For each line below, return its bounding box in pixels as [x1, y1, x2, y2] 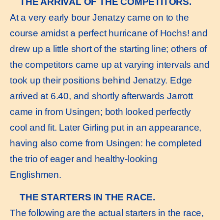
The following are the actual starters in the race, [10, 208, 204, 219]
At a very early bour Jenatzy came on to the [10, 12, 189, 23]
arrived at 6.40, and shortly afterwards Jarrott [10, 90, 193, 101]
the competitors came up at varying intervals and [10, 59, 210, 70]
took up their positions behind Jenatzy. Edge [10, 75, 192, 85]
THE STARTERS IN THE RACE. [20, 192, 155, 203]
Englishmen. [10, 169, 61, 180]
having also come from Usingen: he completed [10, 137, 202, 148]
